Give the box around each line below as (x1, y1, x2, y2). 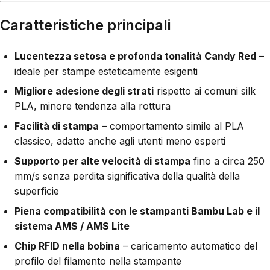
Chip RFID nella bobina (14, 239, 120, 252)
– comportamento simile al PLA (99, 119, 244, 132)
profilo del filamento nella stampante (14, 254, 181, 267)
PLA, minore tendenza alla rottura (14, 99, 171, 112)
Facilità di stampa (14, 119, 99, 132)
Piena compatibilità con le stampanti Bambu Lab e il (14, 204, 260, 217)
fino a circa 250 (190, 154, 265, 167)
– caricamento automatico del (120, 239, 257, 252)
